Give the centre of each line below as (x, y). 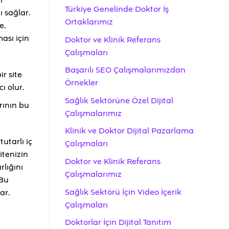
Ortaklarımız (89, 22)
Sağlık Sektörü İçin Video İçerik (123, 192)
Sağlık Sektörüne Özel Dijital (119, 100)
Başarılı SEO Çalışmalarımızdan (125, 70)
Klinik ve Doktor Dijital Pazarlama (129, 131)
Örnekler (82, 83)
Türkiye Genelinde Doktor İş (117, 9)
